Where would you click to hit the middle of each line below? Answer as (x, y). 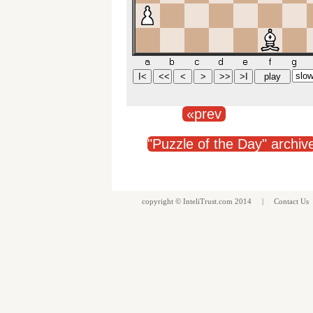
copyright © (161, 201)
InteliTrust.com (208, 201)
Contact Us (291, 201)
